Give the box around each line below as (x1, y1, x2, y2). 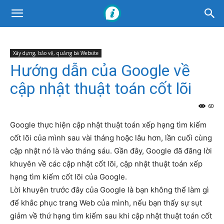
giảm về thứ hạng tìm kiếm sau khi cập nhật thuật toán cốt (10, 211, 212, 220)
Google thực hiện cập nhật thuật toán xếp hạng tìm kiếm (10, 120, 206, 129)
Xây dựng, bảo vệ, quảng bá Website (13, 49, 98, 56)
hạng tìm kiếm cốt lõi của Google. (10, 172, 127, 181)
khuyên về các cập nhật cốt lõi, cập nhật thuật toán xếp (10, 159, 202, 168)
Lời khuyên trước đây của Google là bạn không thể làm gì (10, 185, 209, 194)
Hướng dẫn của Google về (10, 61, 190, 80)
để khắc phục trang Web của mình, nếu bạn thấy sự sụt (10, 198, 202, 207)
